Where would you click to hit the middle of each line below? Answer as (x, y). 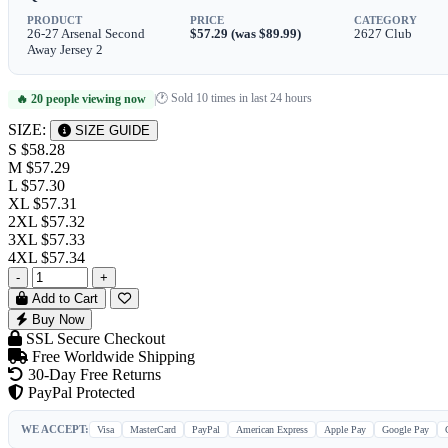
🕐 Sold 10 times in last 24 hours (234, 97)
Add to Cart (63, 298)
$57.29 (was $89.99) (246, 33)
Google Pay (405, 429)
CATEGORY (385, 19)
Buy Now (56, 319)
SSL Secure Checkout (93, 338)
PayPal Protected (79, 392)
